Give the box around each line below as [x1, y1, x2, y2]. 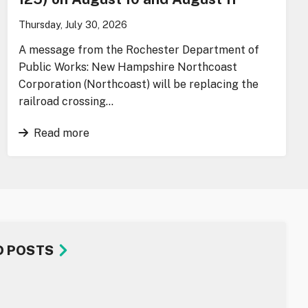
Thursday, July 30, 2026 [18, 18, 127, 30]
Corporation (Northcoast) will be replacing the [18, 77, 258, 91]
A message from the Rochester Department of [18, 43, 259, 56]
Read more [33, 126, 89, 140]
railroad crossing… [18, 94, 113, 108]
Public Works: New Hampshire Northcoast [18, 60, 237, 74]
